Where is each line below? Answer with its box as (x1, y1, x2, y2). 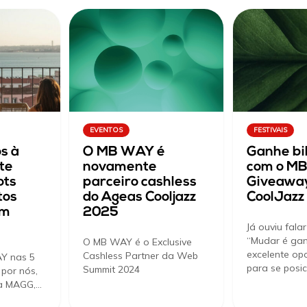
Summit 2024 (83, 263, 140, 276)
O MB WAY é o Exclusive (83, 236, 193, 249)
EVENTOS (90, 125, 123, 134)
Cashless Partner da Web (83, 249, 199, 262)
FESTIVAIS (254, 125, 288, 134)
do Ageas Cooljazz (83, 191, 197, 205)
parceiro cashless (83, 175, 197, 190)
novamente (83, 160, 158, 175)
